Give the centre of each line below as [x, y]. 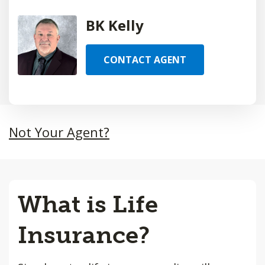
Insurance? [84, 235]
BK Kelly [115, 25]
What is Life [88, 204]
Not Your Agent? [59, 132]
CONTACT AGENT [145, 60]
